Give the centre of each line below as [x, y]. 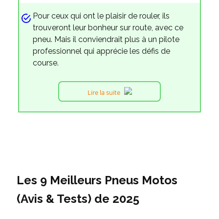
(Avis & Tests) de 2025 [78, 199]
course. [46, 63]
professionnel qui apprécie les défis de [102, 51]
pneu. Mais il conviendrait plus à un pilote [106, 40]
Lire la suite [104, 93]
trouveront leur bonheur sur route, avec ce [108, 28]
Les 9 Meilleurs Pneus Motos [97, 180]
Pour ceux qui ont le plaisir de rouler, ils [101, 16]
